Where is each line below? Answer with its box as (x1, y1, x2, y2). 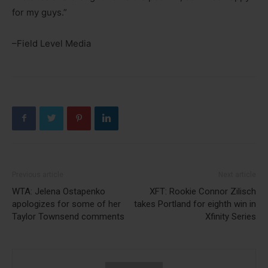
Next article (218, 170, 256, 179)
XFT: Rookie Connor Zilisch (150, 185, 256, 197)
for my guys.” (12, 6, 67, 18)
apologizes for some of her (12, 198, 121, 209)
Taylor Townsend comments (12, 211, 124, 222)
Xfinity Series (205, 211, 256, 222)
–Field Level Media (12, 37, 91, 49)
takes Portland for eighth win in (134, 198, 256, 209)
